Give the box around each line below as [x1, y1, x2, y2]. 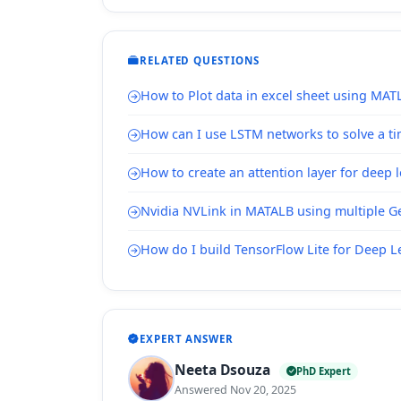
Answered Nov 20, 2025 [175, 381, 296, 397]
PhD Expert [296, 363, 351, 378]
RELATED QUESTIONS [139, 54, 260, 67]
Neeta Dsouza [175, 359, 274, 380]
